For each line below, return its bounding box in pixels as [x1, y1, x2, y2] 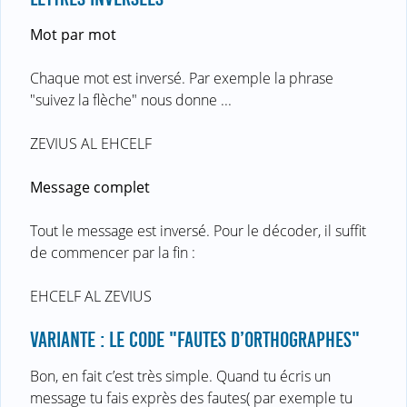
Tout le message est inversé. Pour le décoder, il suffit [30, 220, 366, 241]
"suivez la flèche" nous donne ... [30, 89, 232, 110]
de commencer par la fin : [30, 242, 195, 263]
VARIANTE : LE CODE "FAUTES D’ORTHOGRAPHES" [30, 327, 360, 352]
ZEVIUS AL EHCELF [30, 133, 152, 154]
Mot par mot [30, 24, 116, 45]
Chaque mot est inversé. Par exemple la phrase [30, 67, 333, 88]
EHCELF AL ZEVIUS [30, 285, 152, 306]
